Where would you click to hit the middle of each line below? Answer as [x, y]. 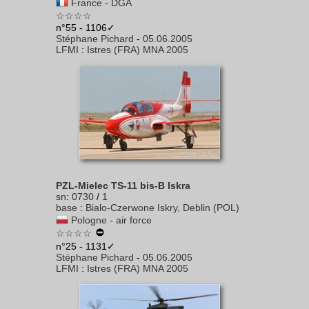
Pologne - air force [111, 220]
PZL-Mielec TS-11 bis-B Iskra [123, 186]
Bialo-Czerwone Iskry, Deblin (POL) [162, 208]
